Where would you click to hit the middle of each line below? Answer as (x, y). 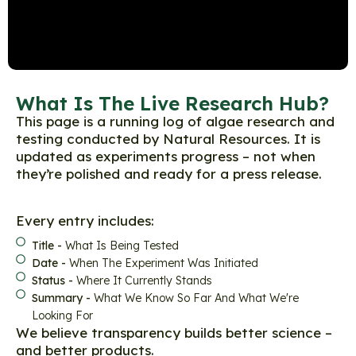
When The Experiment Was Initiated (164, 263)
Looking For (62, 316)
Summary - (63, 298)
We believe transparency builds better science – (174, 333)
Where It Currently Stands (144, 281)
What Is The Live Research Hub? (172, 104)
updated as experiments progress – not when (166, 157)
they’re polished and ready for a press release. (169, 174)
